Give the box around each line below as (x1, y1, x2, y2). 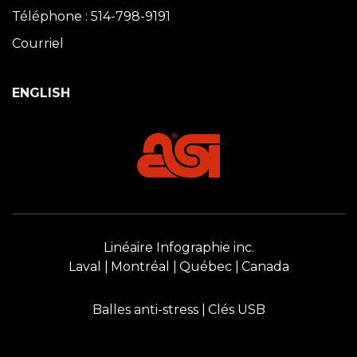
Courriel (12, 36, 64, 51)
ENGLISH (12, 85, 70, 100)
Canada (241, 259, 289, 274)
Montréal (110, 259, 170, 274)
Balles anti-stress (92, 302, 198, 317)
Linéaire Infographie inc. (103, 240, 254, 255)
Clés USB (207, 302, 265, 317)
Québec (178, 259, 232, 274)
